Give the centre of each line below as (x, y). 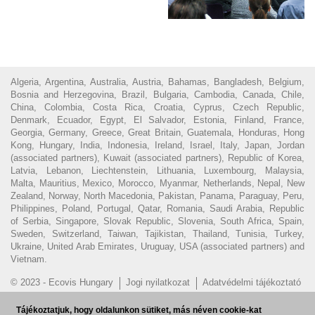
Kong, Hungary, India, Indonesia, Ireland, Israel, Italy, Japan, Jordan (157, 146)
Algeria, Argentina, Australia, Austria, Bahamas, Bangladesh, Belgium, (157, 82)
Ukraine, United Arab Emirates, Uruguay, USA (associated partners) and (157, 247)
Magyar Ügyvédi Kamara (156, 299)
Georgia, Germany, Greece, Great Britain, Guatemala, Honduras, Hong (157, 133)
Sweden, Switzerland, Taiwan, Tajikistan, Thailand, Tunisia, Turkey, (157, 234)
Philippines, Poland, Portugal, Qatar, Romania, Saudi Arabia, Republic (157, 209)
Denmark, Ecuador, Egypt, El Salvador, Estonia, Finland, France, (157, 120)
